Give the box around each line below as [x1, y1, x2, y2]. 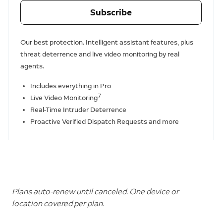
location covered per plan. [12, 199, 104, 208]
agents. [20, 62, 44, 70]
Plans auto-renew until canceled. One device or [12, 187, 179, 196]
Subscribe [90, 7, 132, 18]
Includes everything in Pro [30, 82, 111, 90]
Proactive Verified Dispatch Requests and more [30, 117, 179, 126]
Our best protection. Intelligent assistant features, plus [20, 38, 193, 47]
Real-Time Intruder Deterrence [30, 106, 126, 114]
